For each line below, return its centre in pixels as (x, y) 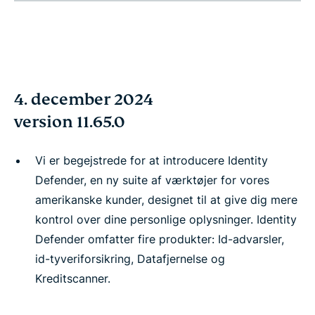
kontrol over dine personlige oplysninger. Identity (166, 219)
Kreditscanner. (73, 278)
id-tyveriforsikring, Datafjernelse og (130, 259)
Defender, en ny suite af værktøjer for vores (152, 180)
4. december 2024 (84, 99)
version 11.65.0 (70, 122)
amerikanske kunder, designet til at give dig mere (166, 200)
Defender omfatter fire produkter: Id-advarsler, (160, 239)
